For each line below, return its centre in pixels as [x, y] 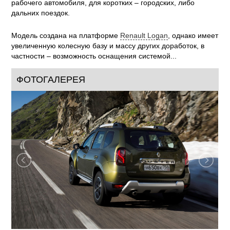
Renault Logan [144, 35]
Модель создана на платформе [66, 35]
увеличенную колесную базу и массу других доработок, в [108, 46]
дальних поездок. [41, 13]
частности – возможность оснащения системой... [94, 56]
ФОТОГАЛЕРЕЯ [51, 80]
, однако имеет [193, 35]
